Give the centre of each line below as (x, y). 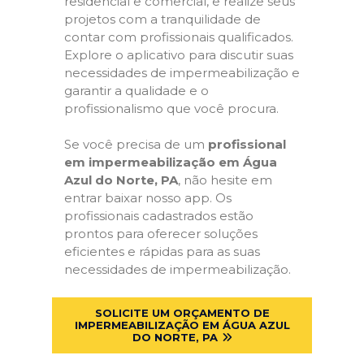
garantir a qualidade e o (136, 90)
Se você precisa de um (136, 144)
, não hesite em (225, 180)
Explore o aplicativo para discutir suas (179, 54)
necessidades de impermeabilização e (182, 72)
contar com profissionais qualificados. (179, 37)
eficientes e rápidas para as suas (162, 251)
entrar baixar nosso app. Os (148, 198)
